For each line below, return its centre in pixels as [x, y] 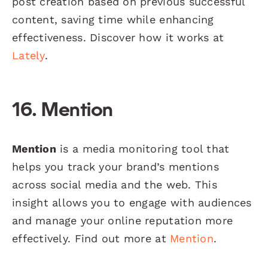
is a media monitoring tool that [143, 148]
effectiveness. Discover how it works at [118, 37]
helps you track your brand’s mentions [115, 166]
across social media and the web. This [115, 184]
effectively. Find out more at [91, 238]
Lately [28, 55]
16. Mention [63, 111]
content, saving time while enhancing [113, 19]
